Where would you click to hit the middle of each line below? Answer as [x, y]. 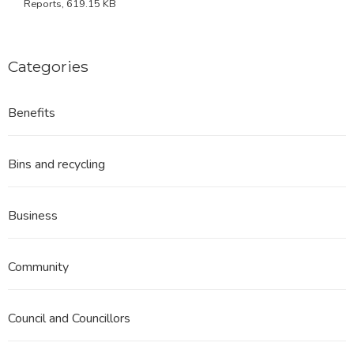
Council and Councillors [69, 319]
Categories [48, 67]
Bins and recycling [56, 165]
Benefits [32, 113]
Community [38, 267]
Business [33, 216]
